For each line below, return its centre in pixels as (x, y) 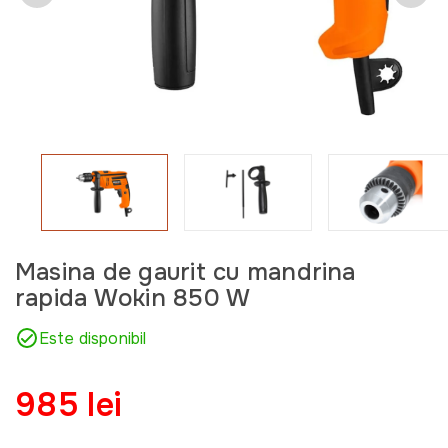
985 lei (68, 404)
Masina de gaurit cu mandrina (185, 271)
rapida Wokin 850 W (133, 297)
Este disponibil (93, 338)
